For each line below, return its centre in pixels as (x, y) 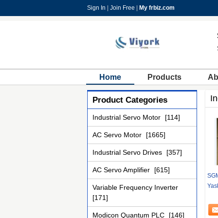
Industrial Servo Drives (128, 152)
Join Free (122, 8)
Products (164, 77)
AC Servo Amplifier (122, 170)
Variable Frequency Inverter (135, 187)
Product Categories (130, 100)
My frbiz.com (157, 8)
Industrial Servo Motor (127, 117)
